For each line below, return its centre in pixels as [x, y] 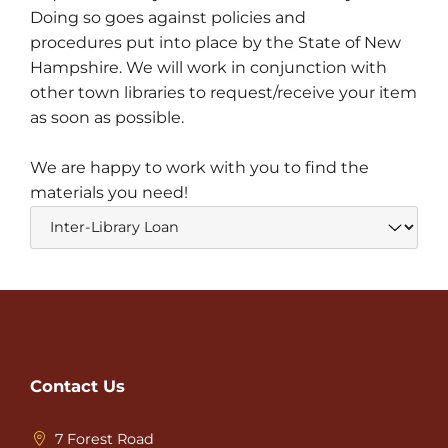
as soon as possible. [107, 117]
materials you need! [111, 192]
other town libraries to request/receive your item [223, 92]
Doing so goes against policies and [168, 17]
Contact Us [77, 386]
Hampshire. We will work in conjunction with [208, 67]
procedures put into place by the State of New [215, 42]
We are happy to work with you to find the [199, 167]
